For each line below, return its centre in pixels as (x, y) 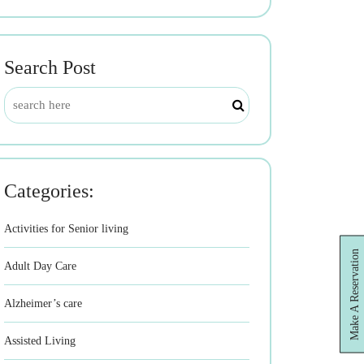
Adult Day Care (40, 266)
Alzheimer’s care (43, 303)
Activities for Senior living (66, 229)
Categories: (49, 191)
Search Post (50, 67)
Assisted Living (40, 341)
